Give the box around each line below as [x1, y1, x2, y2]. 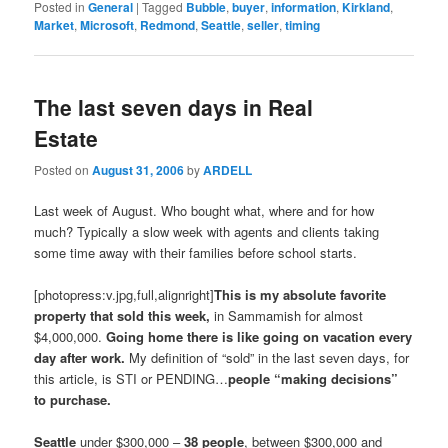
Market [34, 16, 75, 35]
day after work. [34, 347, 126, 367]
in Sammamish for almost [210, 305, 364, 325]
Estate [34, 123, 99, 154]
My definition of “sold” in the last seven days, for [125, 347, 410, 367]
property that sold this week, [34, 305, 211, 325]
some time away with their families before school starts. [34, 242, 358, 262]
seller [247, 16, 280, 35]
